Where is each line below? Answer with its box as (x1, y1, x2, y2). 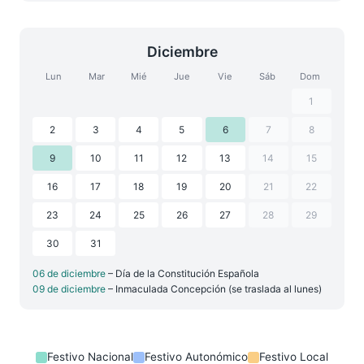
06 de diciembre (32, 267, 108, 279)
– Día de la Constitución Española (108, 267, 259, 279)
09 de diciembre (32, 283, 108, 295)
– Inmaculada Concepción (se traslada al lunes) (108, 283, 322, 295)
